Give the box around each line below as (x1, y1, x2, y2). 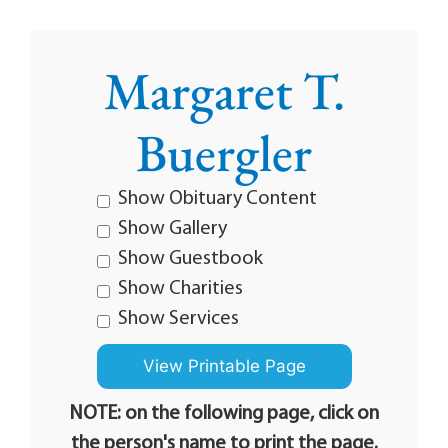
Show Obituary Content (117, 189, 317, 209)
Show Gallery (117, 219, 227, 239)
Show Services (117, 309, 239, 329)
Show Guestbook (117, 249, 263, 269)
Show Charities (117, 279, 243, 299)
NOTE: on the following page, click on (69, 404, 379, 424)
